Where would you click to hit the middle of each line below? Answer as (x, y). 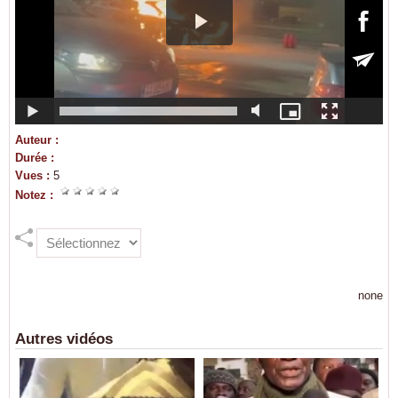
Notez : (38, 195)
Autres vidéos (64, 339)
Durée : (36, 158)
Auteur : (39, 140)
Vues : (34, 176)
